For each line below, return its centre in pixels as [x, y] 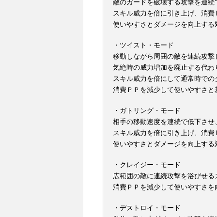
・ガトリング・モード [147, 110]
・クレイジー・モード [147, 165]
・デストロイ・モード [147, 208]
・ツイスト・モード [143, 45]
